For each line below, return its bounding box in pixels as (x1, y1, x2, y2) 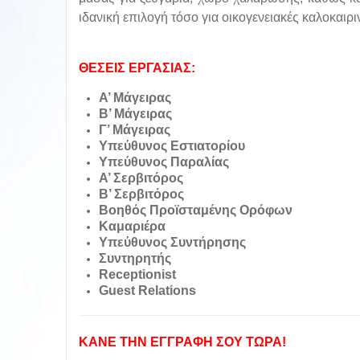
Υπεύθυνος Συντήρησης (99, 235, 246, 250)
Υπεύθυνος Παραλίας (99, 155, 229, 170)
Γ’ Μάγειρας (99, 123, 170, 137)
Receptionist (99, 268, 176, 282)
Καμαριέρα (99, 219, 166, 234)
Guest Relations (99, 284, 196, 298)
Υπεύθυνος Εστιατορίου (99, 139, 245, 153)
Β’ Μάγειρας (99, 107, 172, 121)
